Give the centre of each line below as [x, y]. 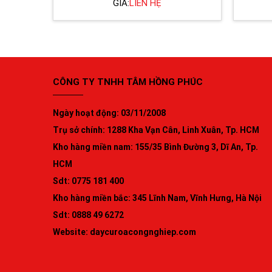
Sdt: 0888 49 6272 [88, 215]
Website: [71, 232]
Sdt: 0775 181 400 [88, 181]
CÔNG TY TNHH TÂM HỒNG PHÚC [128, 82]
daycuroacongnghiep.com [143, 232]
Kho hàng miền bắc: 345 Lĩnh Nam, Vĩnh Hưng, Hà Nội [157, 198]
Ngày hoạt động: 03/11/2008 [109, 113]
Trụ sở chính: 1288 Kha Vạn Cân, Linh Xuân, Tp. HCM [156, 130]
